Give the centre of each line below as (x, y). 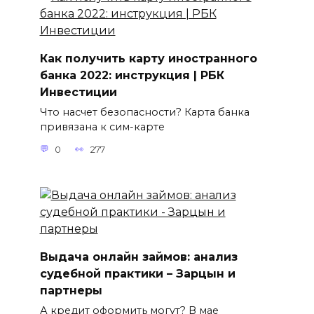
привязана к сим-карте (102, 127)
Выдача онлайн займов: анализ (138, 257)
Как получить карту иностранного (148, 58)
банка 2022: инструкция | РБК (132, 75)
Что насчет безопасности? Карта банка (144, 112)
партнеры (71, 290)
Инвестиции (78, 92)
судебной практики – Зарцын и (137, 273)
